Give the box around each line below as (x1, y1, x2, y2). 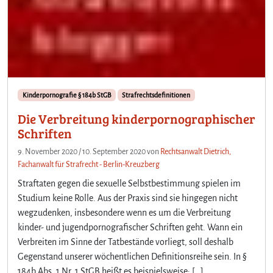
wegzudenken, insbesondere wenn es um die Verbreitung (18, 207, 231, 218)
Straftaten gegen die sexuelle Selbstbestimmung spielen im (18, 178, 241, 188)
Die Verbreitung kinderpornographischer (18, 110, 255, 127)
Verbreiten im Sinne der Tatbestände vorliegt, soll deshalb (18, 236, 233, 247)
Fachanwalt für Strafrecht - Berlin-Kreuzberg (18, 160, 160, 169)
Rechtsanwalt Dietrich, (160, 147, 231, 156)
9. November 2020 (18, 147, 77, 156)
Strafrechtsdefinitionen (122, 91, 191, 99)
